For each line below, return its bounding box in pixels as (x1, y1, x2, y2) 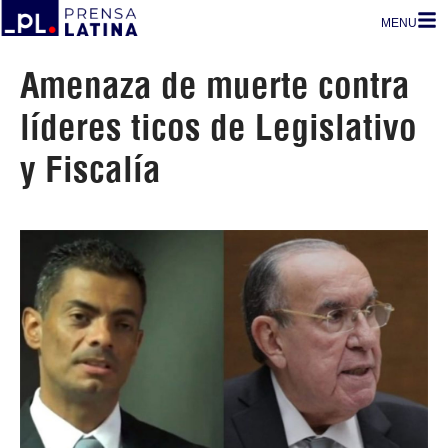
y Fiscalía (20, 147, 161, 191)
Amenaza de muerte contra (20, 63, 410, 107)
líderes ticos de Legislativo (20, 105, 417, 149)
